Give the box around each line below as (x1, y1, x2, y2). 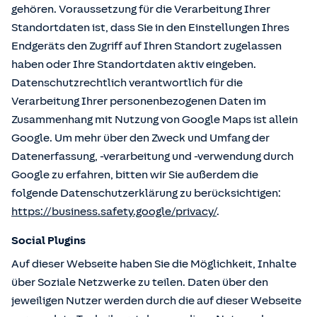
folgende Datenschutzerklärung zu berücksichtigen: (11, 187, 281, 200)
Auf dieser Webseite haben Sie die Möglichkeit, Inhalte (11, 258, 296, 270)
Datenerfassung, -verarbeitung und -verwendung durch (11, 150, 294, 163)
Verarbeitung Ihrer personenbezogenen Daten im (11, 95, 266, 108)
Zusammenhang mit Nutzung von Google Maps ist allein (11, 113, 298, 126)
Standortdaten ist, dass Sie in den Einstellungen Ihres (11, 21, 289, 34)
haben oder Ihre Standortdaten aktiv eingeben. (11, 58, 256, 71)
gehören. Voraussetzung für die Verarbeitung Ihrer (11, 3, 270, 16)
